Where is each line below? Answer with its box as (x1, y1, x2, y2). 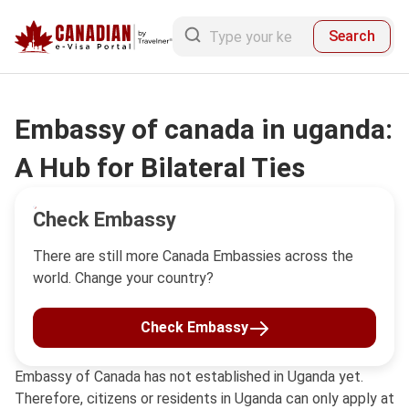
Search (329, 27, 375, 45)
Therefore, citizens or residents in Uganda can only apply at (15, 390, 394, 407)
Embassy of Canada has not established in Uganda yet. (15, 368, 363, 385)
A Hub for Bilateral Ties (15, 152, 305, 184)
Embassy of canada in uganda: (15, 113, 393, 145)
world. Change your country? (33, 269, 214, 287)
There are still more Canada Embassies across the (33, 247, 353, 265)
